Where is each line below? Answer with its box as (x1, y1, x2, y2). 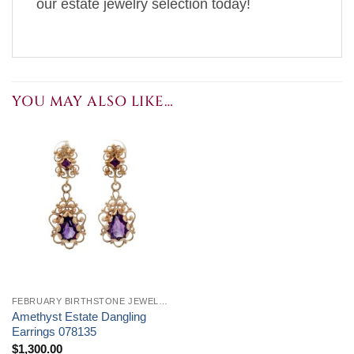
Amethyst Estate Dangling (11, 310, 146, 323)
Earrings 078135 (11, 325, 96, 338)
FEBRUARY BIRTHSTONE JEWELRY (158, 296, 168, 306)
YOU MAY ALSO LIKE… (12, 92, 174, 112)
